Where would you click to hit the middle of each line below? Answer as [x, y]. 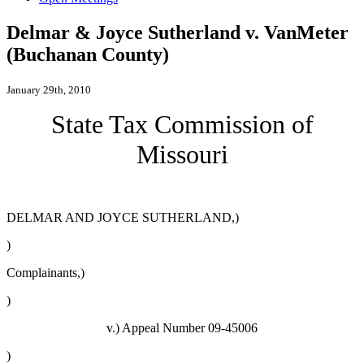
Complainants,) [45, 273]
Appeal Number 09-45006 [190, 328]
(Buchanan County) [88, 55]
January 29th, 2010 [49, 90]
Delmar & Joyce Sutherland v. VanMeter [178, 33]
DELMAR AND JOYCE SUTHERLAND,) [123, 218]
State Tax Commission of [182, 125]
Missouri [182, 155]
